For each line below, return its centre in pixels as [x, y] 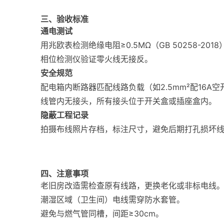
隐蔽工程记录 [64, 115]
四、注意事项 [64, 173]
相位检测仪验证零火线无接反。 [96, 59]
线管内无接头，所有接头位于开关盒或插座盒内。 [128, 101]
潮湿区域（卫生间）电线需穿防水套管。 [112, 199]
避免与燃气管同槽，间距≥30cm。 [102, 213]
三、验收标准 [64, 19]
